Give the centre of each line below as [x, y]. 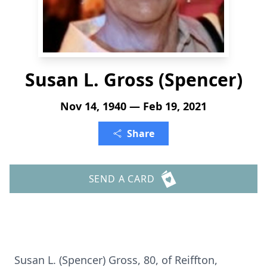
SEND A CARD [122, 179]
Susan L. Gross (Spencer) [133, 80]
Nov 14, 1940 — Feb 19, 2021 [133, 106]
